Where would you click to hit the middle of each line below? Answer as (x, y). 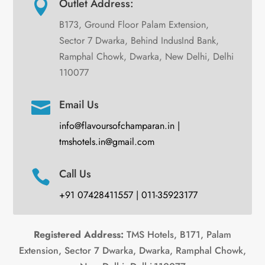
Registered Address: (79, 235)
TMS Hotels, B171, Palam (177, 235)
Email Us (79, 105)
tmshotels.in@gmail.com (106, 142)
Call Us (75, 174)
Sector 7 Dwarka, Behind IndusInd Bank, (139, 41)
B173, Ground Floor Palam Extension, (134, 25)
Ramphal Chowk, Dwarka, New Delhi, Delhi (146, 57)
